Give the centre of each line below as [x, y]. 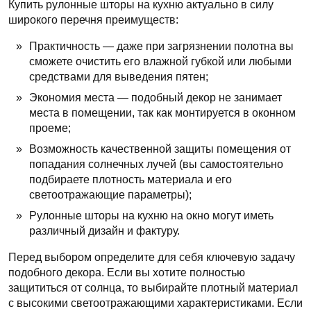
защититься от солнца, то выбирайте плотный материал [153, 287]
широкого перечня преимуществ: [93, 19]
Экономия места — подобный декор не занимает [155, 97]
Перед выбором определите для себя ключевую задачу [152, 257]
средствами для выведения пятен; [119, 76]
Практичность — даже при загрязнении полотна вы [161, 46]
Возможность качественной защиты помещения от [160, 149]
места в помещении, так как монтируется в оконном [162, 112]
